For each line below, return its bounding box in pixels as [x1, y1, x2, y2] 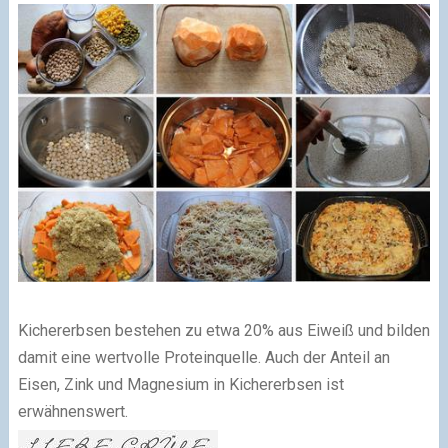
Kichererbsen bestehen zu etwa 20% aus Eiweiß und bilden [17, 320, 430, 340]
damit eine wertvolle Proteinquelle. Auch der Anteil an [17, 347, 390, 367]
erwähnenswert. [17, 401, 128, 421]
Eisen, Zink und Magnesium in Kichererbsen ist [17, 374, 344, 394]
